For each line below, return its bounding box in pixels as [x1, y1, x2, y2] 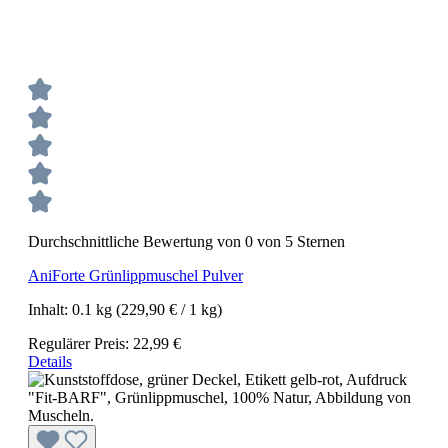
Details [28, 353, 72, 370]
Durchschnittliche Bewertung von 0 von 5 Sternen [28, 233, 345, 250]
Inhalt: [28, 301, 72, 318]
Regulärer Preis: [28, 335, 133, 352]
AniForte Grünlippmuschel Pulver [28, 267, 243, 284]
